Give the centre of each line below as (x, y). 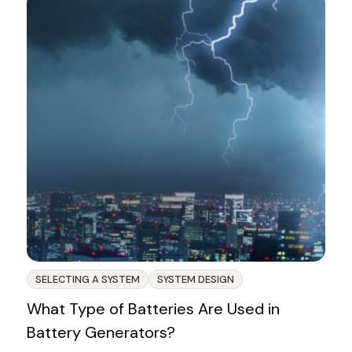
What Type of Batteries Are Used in (153, 309)
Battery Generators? (101, 333)
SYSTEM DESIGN (195, 280)
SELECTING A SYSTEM (87, 280)
